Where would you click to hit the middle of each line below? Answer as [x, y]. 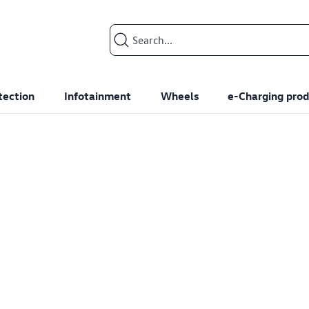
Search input [139, 31]
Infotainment [97, 96]
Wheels [179, 96]
